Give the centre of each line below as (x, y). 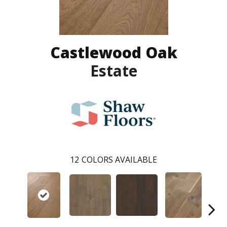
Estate (113, 70)
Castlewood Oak (113, 52)
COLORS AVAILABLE (119, 159)
